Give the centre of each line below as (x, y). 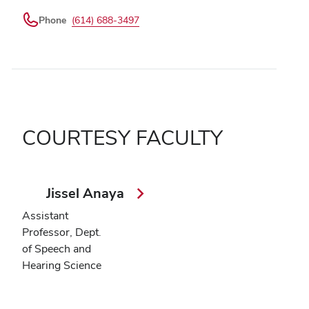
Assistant (45, 215)
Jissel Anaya (87, 193)
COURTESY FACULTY (122, 137)
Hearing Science (62, 265)
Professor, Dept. (62, 232)
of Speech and (57, 248)
